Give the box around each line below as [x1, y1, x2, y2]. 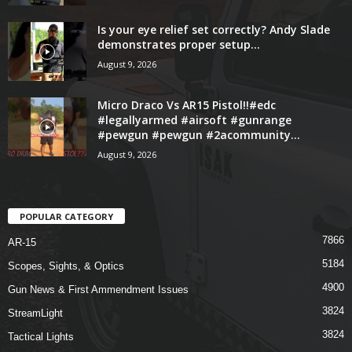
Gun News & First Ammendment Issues [8, 284, 189, 296]
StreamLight [8, 307, 63, 320]
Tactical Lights [8, 331, 74, 343]
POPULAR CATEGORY [20, 211, 113, 223]
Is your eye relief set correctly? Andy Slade [97, 22, 330, 38]
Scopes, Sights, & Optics [8, 260, 124, 273]
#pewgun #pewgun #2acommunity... [97, 127, 300, 143]
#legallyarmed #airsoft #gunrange [97, 112, 291, 128]
